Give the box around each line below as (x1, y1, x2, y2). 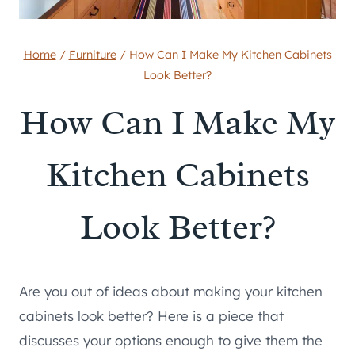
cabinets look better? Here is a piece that (19, 307, 284, 325)
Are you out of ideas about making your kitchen (19, 283, 323, 300)
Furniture (68, 47, 116, 62)
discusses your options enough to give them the (19, 332, 323, 349)
